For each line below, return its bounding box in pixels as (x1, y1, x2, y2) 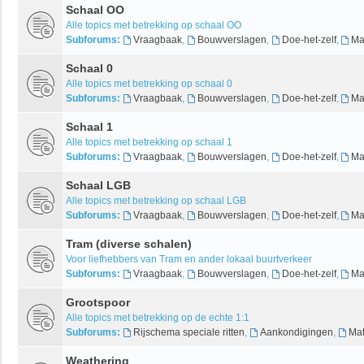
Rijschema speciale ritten (132, 326, 245, 338)
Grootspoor (66, 295, 130, 309)
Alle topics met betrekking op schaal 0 (66, 77, 232, 89)
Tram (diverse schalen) (66, 236, 192, 250)
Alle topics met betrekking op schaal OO (66, 19, 241, 31)
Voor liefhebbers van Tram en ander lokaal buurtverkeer (66, 253, 312, 265)
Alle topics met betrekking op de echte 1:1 (66, 311, 249, 323)
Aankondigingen (259, 326, 333, 338)
